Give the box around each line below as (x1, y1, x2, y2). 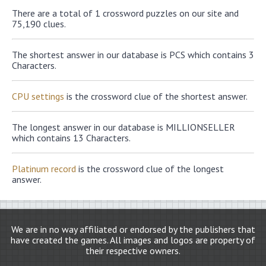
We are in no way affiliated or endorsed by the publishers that (11, 223, 255, 235)
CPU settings (12, 90, 64, 102)
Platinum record (12, 163, 76, 175)
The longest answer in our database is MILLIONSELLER (12, 121, 235, 133)
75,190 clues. (12, 18, 66, 30)
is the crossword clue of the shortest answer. (64, 90, 248, 102)
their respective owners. (85, 245, 180, 256)
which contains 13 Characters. (12, 132, 131, 144)
